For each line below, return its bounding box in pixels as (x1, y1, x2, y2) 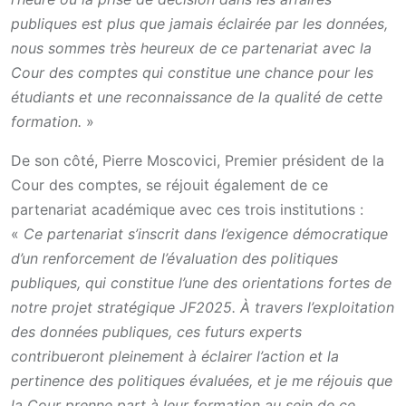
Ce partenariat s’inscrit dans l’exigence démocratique (24, 224, 388, 243)
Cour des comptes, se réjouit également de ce (11, 175, 328, 194)
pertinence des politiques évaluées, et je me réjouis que (11, 371, 392, 390)
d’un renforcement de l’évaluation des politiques (11, 248, 338, 267)
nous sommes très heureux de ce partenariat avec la (11, 38, 372, 57)
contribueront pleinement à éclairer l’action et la (11, 346, 339, 365)
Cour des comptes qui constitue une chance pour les (11, 63, 373, 82)
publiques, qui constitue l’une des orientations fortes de (11, 273, 391, 292)
